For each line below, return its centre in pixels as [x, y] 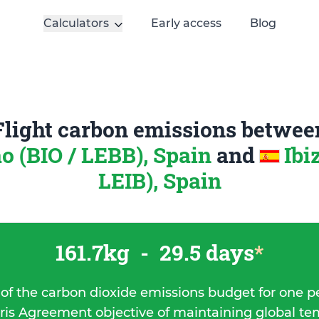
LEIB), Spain [159, 181]
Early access [186, 23]
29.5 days [204, 252]
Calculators [76, 23]
